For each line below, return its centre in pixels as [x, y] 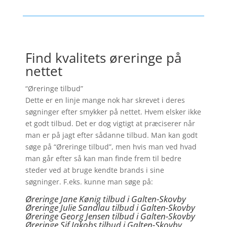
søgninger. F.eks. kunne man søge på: [89, 182]
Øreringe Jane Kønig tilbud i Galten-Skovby [105, 199]
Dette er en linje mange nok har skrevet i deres [105, 100]
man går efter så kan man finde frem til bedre [103, 159]
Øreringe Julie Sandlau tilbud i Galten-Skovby [110, 208]
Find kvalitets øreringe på [103, 58]
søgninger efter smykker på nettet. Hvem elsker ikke [113, 112]
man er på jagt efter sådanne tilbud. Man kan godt [111, 135]
